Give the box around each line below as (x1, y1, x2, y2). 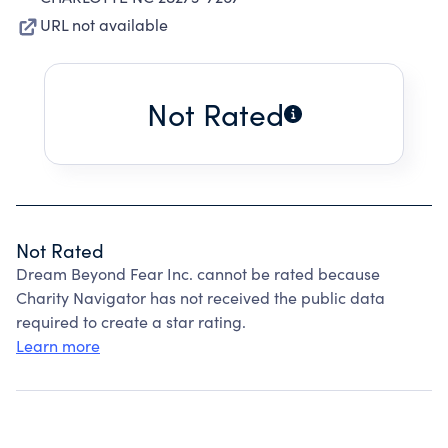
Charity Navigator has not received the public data (16, 287, 385, 308)
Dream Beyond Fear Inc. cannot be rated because (16, 263, 380, 284)
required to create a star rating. (16, 311, 246, 332)
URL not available (40, 14, 168, 35)
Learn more (16, 335, 100, 356)
